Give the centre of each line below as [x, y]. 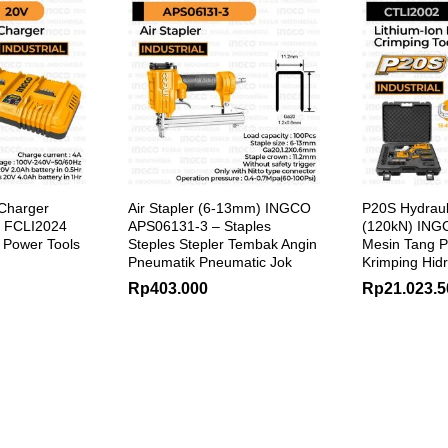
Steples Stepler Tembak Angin [222, 243]
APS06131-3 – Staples [199, 225]
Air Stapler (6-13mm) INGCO [219, 207]
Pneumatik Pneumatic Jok [210, 261]
